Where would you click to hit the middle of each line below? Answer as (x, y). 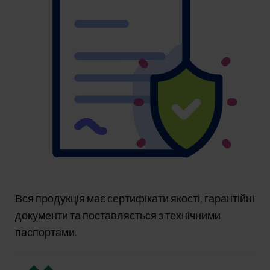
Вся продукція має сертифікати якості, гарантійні (135, 199)
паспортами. (46, 232)
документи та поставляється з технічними (118, 215)
